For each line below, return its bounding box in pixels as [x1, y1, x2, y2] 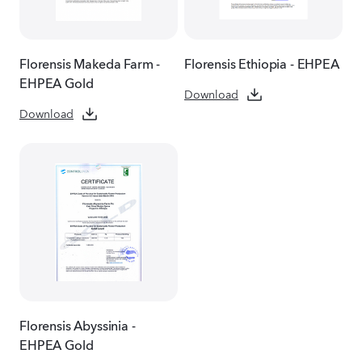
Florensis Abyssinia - [19, 314, 136, 334]
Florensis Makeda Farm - [19, 52, 161, 72]
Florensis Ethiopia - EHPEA [184, 52, 339, 72]
